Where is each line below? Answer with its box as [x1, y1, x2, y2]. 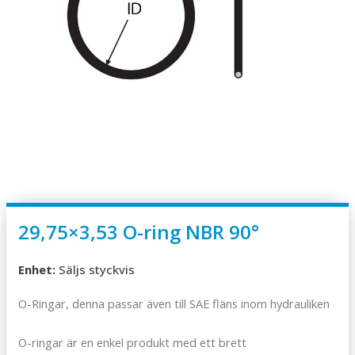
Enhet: [18, 261, 55, 278]
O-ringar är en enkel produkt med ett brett [18, 334, 246, 351]
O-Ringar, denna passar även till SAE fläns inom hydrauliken [18, 295, 330, 311]
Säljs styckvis [55, 261, 135, 278]
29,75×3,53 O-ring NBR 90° [18, 219, 259, 246]
